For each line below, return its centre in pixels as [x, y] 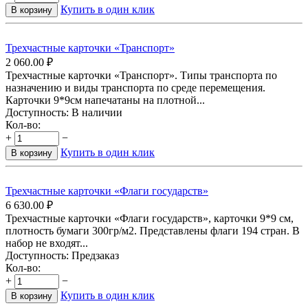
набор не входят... [47, 243]
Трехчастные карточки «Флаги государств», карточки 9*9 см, [150, 219]
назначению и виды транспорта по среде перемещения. [135, 88]
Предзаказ [95, 256]
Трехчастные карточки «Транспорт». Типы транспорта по [141, 76]
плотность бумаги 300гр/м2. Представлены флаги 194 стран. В [153, 231]
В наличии [97, 113]
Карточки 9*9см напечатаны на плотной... [105, 100]
